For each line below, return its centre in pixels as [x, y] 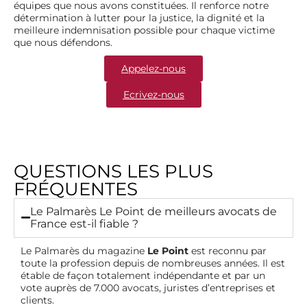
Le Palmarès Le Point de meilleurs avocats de [153, 211]
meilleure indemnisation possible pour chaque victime [144, 30]
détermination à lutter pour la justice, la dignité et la [139, 17]
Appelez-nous [153, 68]
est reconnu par [228, 250]
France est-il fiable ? [84, 223]
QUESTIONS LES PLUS [113, 171]
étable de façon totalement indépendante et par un [143, 275]
